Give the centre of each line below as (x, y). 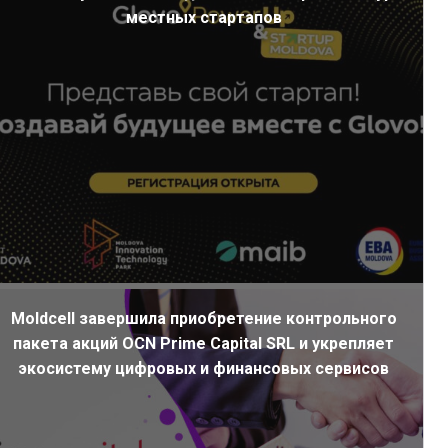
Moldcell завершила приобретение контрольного (203, 318)
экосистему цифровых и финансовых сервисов (204, 368)
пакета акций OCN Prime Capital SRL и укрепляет (204, 343)
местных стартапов (203, 17)
